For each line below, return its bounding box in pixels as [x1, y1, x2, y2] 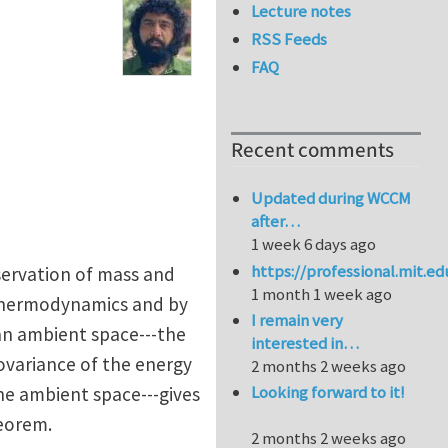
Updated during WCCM [251, 187, 412, 210]
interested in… [251, 332, 360, 355]
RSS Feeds [251, 28, 328, 51]
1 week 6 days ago [251, 233, 377, 256]
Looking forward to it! [251, 381, 406, 404]
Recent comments [231, 136, 394, 166]
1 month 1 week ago [251, 282, 393, 305]
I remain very [251, 309, 344, 332]
